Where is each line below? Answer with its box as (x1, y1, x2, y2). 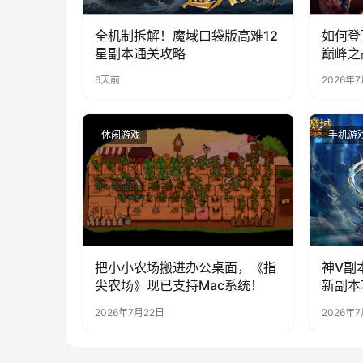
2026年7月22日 (95, 305, 164, 318)
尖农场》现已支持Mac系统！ (95, 276, 263, 293)
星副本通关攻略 (95, 45, 186, 62)
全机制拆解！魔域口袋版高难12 (95, 27, 278, 44)
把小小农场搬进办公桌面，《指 (95, 258, 276, 275)
